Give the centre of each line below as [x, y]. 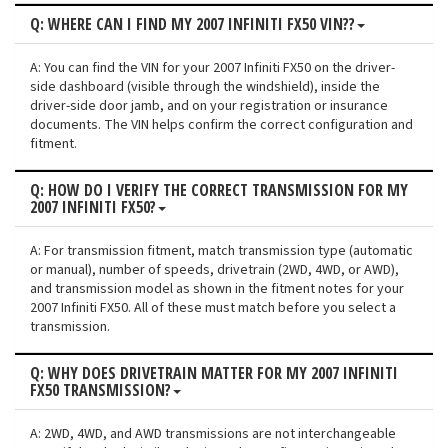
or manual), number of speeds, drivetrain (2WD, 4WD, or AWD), [214, 270]
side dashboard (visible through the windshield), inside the [205, 87]
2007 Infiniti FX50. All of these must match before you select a [213, 308]
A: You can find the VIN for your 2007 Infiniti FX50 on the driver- [212, 68]
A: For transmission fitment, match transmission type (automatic [221, 251]
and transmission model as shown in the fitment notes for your [217, 289]
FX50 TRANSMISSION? [100, 390]
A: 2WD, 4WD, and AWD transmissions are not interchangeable [213, 434]
